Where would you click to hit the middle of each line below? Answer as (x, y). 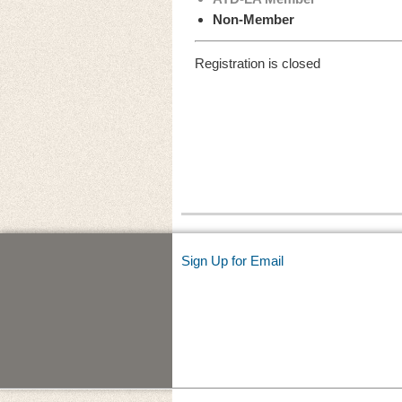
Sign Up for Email (232, 261)
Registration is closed (258, 63)
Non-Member (253, 19)
